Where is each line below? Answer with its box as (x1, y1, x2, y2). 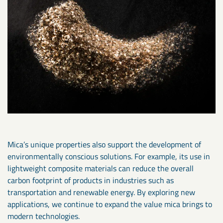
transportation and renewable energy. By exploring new (7, 186, 195, 199)
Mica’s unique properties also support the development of (7, 138, 201, 151)
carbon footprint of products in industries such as (7, 174, 174, 187)
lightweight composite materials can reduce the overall (7, 162, 194, 175)
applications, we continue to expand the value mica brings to (7, 198, 212, 211)
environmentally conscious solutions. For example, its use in (7, 150, 210, 163)
